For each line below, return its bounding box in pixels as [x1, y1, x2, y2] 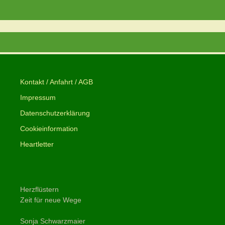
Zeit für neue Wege [20, 196, 81, 204]
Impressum [20, 93, 56, 101]
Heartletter [20, 140, 54, 148]
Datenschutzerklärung [20, 109, 90, 117]
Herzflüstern [20, 185, 59, 193]
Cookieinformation [20, 125, 78, 133]
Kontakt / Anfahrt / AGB [20, 78, 93, 86]
